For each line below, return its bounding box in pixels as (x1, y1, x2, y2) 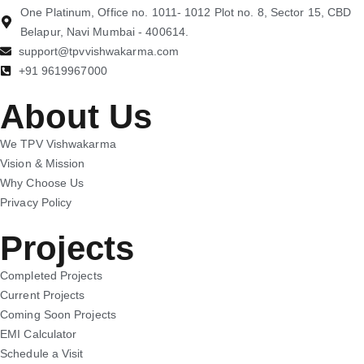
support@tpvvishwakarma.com (18, 45, 180, 58)
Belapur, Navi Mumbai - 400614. (20, 25, 189, 39)
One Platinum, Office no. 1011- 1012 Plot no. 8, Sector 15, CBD (20, 6, 352, 19)
